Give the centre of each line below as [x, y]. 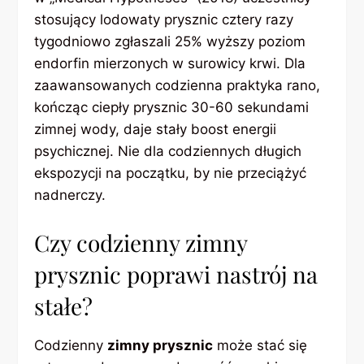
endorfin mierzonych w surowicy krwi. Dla [170, 63]
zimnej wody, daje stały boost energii [156, 129]
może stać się [260, 346]
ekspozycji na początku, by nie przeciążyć [171, 173]
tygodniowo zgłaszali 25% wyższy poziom [170, 41]
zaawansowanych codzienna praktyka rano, [178, 85]
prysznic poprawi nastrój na [176, 275]
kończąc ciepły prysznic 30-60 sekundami [172, 107]
